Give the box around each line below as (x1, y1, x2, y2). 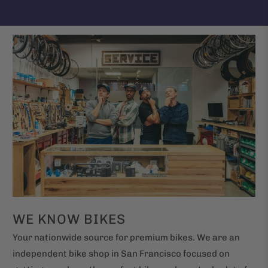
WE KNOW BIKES (13, 211, 126, 227)
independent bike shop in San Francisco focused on (13, 248, 230, 259)
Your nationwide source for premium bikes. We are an (13, 232, 240, 243)
